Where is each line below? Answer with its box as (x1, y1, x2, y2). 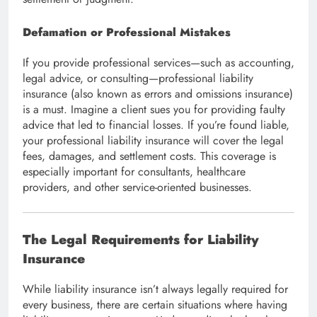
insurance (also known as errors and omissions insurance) (23, 86, 293, 103)
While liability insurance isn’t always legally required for (23, 281, 288, 298)
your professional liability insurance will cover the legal (23, 132, 284, 149)
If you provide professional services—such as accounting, (23, 54, 294, 71)
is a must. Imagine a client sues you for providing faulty (23, 101, 285, 118)
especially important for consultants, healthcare (23, 163, 246, 180)
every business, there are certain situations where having (23, 296, 287, 313)
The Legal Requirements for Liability (23, 230, 259, 250)
